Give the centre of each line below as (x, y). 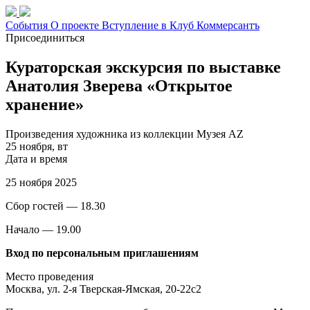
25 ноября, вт (37, 146)
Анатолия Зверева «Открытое (119, 85)
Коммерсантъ (228, 25)
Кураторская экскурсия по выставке (143, 67)
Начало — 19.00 (43, 229)
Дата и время (36, 158)
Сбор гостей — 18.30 (55, 206)
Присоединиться (45, 38)
